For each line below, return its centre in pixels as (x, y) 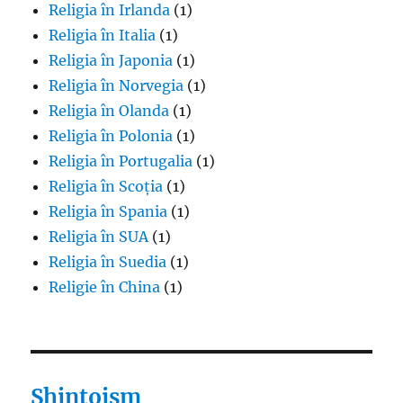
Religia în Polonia (111, 135)
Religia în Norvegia (116, 85)
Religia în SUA (99, 236)
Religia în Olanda (109, 110)
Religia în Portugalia (121, 161)
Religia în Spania (108, 211)
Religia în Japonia (111, 60)
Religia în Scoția (106, 186)
